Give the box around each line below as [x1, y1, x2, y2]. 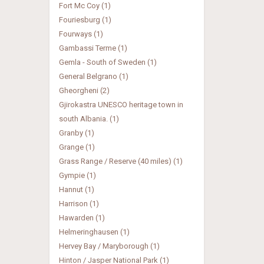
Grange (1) [58, 143, 95, 151]
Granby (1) [58, 128, 94, 137]
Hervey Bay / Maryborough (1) [58, 242, 160, 250]
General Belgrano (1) [58, 72, 128, 81]
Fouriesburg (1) [58, 15, 111, 24]
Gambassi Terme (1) [58, 44, 127, 52]
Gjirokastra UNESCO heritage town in [58, 100, 183, 109]
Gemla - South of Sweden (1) [58, 58, 157, 67]
